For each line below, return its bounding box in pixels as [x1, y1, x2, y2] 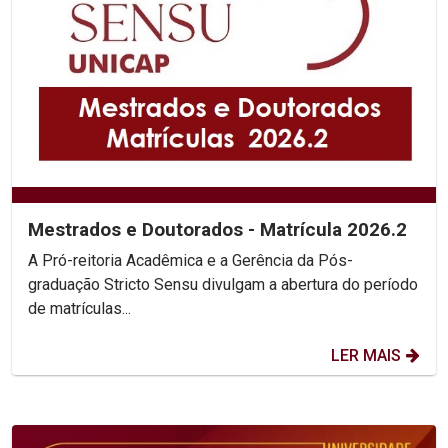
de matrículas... [28, 299, 131, 318]
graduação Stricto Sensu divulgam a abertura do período [28, 275, 418, 294]
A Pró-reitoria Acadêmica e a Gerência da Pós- [28, 251, 353, 270]
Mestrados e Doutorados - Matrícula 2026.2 [28, 218, 407, 241]
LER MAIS [331, 346, 401, 365]
